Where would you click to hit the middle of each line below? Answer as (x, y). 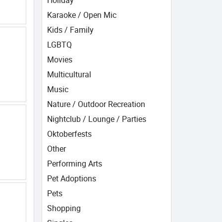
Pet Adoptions (71, 178)
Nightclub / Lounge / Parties (96, 119)
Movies (59, 59)
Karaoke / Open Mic (82, 15)
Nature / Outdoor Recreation (96, 104)
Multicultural (69, 74)
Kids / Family (70, 30)
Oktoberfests (69, 134)
